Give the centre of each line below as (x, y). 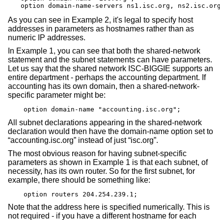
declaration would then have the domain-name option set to (110, 131)
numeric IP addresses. (47, 37)
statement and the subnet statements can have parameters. (110, 60)
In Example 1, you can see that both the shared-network (104, 51)
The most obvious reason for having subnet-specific (97, 154)
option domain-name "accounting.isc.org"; (102, 110)
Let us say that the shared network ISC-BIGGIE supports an (110, 69)
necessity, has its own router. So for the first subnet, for (101, 171)
